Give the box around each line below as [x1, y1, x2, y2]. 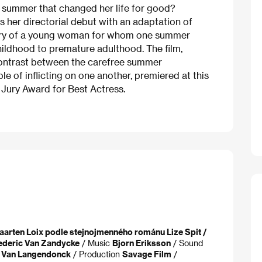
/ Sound [171, 238, 203, 248]
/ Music [80, 238, 112, 248]
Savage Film [122, 249, 171, 259]
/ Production [71, 249, 122, 259]
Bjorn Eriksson [112, 238, 171, 248]
